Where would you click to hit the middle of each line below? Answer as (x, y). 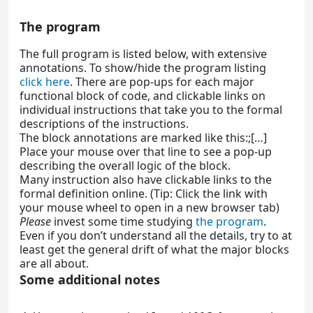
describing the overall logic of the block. (125, 165)
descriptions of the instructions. (104, 123)
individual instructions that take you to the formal (151, 109)
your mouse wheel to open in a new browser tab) (150, 207)
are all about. (54, 263)
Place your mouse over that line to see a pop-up (146, 151)
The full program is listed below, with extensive (143, 53)
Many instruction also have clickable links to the (146, 179)
